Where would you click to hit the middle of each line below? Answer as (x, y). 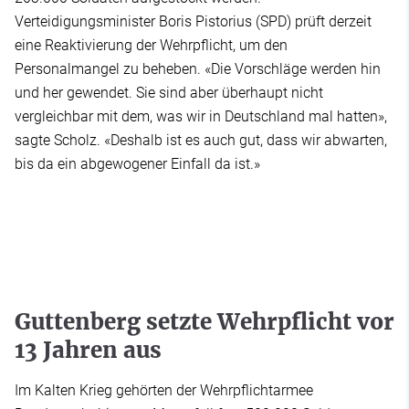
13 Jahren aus (88, 350)
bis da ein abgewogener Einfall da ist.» (137, 163)
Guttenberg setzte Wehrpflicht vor (204, 321)
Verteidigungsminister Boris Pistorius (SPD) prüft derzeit (193, 21)
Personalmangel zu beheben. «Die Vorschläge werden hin (198, 68)
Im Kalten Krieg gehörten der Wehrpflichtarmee (164, 390)
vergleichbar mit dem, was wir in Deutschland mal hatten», (201, 116)
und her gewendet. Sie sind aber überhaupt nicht (169, 92)
